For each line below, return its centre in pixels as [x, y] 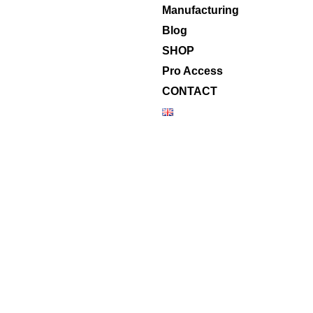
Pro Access [192, 71]
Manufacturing [200, 10]
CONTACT [189, 91]
